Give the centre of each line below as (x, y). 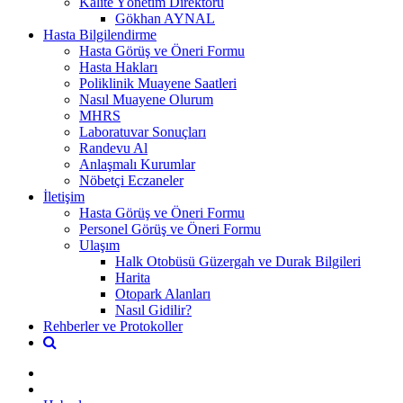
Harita (133, 277)
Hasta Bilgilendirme (100, 34)
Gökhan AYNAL (165, 18)
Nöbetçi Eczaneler (131, 180)
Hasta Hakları (118, 67)
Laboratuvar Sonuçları (143, 131)
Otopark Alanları (163, 293)
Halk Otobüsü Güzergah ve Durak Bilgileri (238, 261)
